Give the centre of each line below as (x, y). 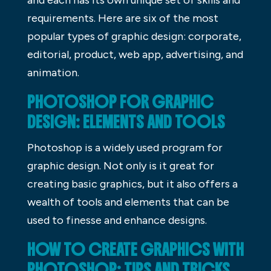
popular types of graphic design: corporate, (134, 36)
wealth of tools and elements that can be (128, 202)
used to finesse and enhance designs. (117, 220)
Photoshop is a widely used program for (125, 147)
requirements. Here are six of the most (122, 18)
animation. (53, 72)
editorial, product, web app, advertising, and (135, 54)
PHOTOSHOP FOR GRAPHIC (120, 102)
